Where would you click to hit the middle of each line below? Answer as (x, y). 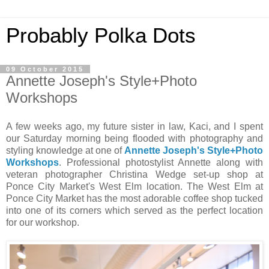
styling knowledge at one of (65, 150)
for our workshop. (44, 222)
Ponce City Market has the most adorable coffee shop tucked (134, 198)
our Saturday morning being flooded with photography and (134, 138)
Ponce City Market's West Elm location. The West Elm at (134, 186)
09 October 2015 (45, 69)
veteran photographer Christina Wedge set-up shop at (134, 174)
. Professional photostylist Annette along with (161, 162)
